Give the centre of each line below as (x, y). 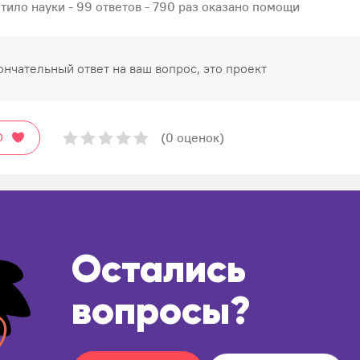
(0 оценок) (192, 137)
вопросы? (161, 313)
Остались (159, 272)
